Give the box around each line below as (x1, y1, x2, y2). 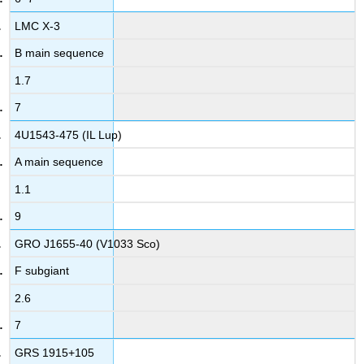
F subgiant (15, 264, 70, 278)
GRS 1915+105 (15, 345, 95, 359)
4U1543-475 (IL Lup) (15, 128, 123, 141)
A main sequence (15, 155, 104, 169)
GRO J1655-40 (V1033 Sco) (15, 236, 161, 250)
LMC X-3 (15, 19, 61, 32)
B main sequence (15, 46, 105, 60)
